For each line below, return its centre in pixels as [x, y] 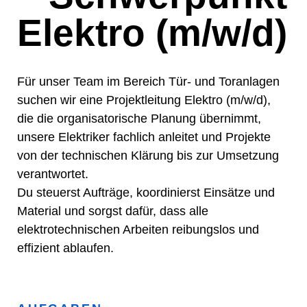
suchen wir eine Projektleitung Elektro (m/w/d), [144, 100]
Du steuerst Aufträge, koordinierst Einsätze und [146, 193]
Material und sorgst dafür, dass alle [113, 211]
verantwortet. [53, 174]
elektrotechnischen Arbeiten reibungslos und [138, 230]
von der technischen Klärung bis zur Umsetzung [148, 156]
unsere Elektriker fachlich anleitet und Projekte [144, 137]
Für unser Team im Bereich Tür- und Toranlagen [148, 82]
